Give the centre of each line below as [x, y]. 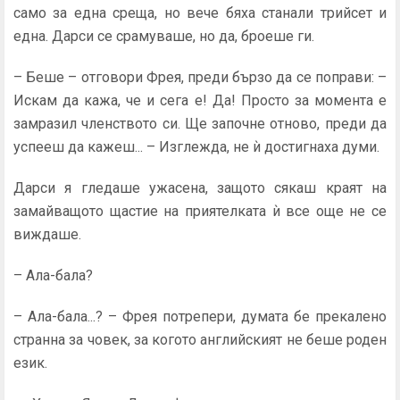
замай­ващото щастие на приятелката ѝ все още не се [200, 211]
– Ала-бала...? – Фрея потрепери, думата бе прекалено [200, 317]
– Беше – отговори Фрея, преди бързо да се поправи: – [200, 77]
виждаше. [47, 234]
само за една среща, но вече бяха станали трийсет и [200, 13]
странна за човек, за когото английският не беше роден [200, 340]
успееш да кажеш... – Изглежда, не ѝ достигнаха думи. [196, 147]
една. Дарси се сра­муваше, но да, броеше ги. [164, 36]
